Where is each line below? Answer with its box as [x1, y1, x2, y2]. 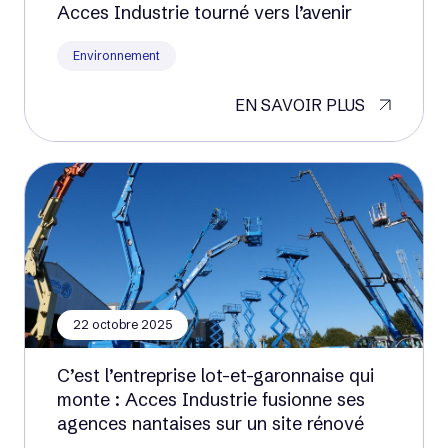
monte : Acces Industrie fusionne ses [57, 388, 365, 411]
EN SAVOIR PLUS [235, 95, 365, 115]
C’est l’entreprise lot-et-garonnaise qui [57, 364, 374, 387]
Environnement [73, 48, 160, 63]
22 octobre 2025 [73, 317, 172, 332]
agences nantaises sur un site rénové [57, 412, 364, 435]
